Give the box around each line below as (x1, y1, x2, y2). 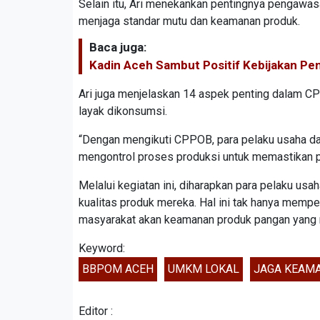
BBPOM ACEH (82, 262, 154, 276)
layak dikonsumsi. (79, 104, 167, 119)
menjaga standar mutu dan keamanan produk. (79, 14, 300, 29)
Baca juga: (89, 40, 146, 55)
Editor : (79, 304, 113, 319)
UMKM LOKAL (168, 262, 239, 276)
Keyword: (79, 241, 125, 256)
